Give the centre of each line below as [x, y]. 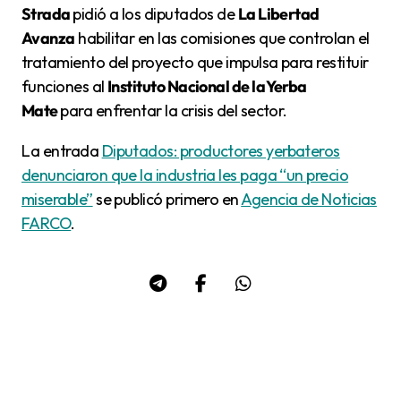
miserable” [57, 199]
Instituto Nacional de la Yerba [207, 86]
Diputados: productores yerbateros [221, 150]
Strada [47, 13]
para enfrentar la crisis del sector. [174, 110]
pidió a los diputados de [155, 13]
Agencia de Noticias [309, 199]
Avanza [48, 38]
